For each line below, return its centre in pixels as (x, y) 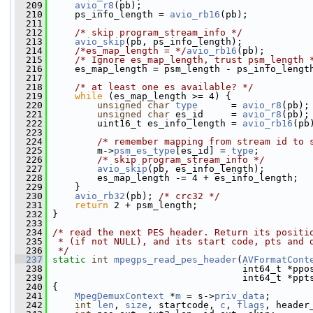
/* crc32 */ (189, 196)
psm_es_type (145, 151)
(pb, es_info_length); (206, 169)
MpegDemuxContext (119, 296)
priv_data (240, 296)
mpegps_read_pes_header (175, 260)
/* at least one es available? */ (164, 87)
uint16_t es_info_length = (145, 123)
